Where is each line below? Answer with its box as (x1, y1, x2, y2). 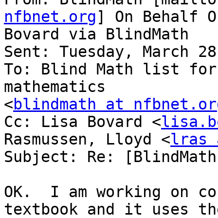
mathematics (4, 78, 106, 96)
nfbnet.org (4, 8, 96, 26)
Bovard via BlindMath (4, 25, 189, 43)
